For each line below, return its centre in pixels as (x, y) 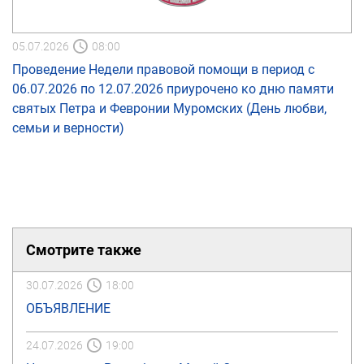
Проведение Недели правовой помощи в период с (163, 69)
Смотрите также (84, 250)
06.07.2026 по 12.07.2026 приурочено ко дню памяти (173, 89)
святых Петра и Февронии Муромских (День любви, (169, 108)
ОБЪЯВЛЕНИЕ (68, 308)
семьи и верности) (68, 128)
